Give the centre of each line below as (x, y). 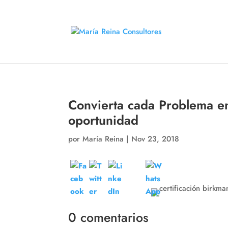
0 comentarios (109, 218)
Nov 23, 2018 (155, 139)
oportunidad (104, 120)
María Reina (103, 139)
